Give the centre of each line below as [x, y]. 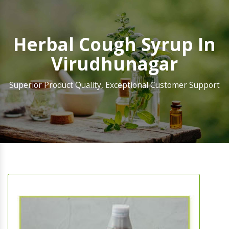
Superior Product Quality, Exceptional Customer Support [114, 85]
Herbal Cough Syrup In [114, 44]
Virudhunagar [114, 64]
